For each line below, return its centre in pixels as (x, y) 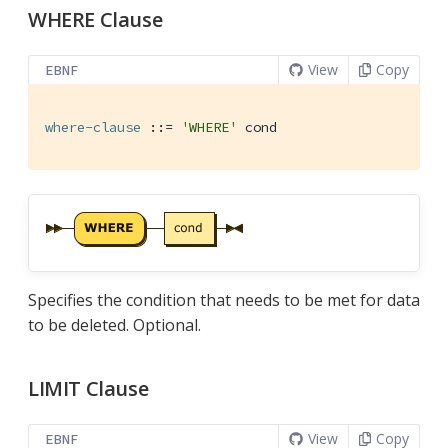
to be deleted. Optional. (114, 324)
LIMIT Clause (88, 388)
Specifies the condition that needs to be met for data (224, 299)
